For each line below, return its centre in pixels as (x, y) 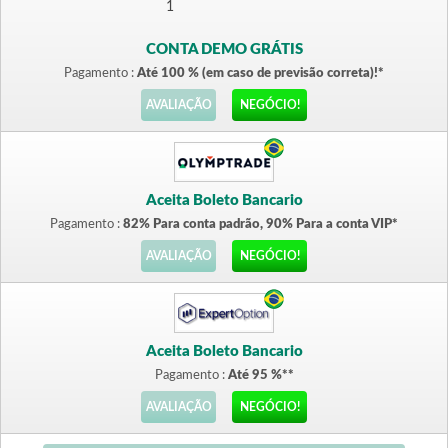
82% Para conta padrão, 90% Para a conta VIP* (260, 224)
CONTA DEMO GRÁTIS (224, 49)
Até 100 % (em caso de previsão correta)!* (260, 73)
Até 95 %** (260, 375)
